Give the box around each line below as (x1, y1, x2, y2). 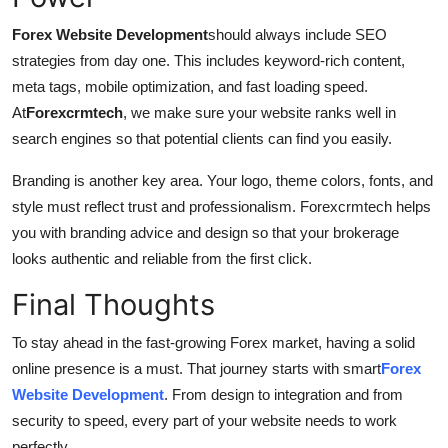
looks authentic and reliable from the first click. (12, 249, 312, 267)
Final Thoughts (12, 286, 215, 322)
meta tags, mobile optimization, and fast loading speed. (12, 77, 368, 95)
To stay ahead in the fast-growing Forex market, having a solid (12, 333, 415, 351)
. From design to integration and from (164, 385, 403, 403)
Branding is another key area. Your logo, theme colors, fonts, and (12, 171, 433, 189)
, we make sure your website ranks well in (123, 103, 396, 121)
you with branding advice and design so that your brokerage (12, 223, 399, 241)
